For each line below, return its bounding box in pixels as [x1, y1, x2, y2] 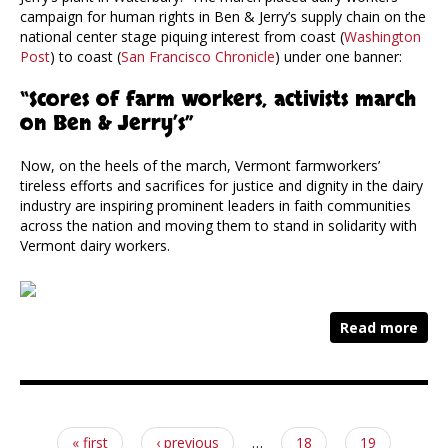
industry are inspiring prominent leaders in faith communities [20, 196, 411, 216]
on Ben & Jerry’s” [20, 110, 194, 138]
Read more [340, 318, 418, 338]
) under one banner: [275, 47, 402, 67]
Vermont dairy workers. [20, 236, 170, 256]
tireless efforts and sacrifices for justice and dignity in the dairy [20, 176, 423, 196]
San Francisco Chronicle [121, 47, 275, 67]
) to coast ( [50, 47, 121, 67]
